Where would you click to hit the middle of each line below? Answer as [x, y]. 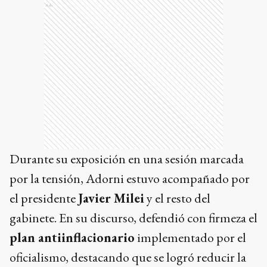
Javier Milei [111, 198]
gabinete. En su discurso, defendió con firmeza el [133, 218]
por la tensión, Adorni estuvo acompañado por [130, 178]
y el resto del [177, 198]
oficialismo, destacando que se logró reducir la [128, 257]
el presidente [44, 198]
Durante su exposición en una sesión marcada [127, 159]
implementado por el [190, 237]
